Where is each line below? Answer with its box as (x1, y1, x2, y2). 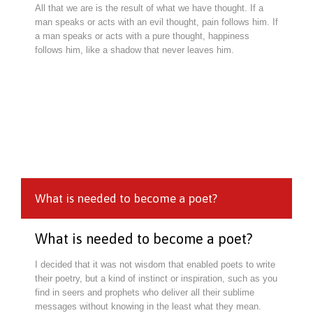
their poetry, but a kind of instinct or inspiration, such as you (35, 272, 277, 284)
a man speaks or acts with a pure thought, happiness (35, 30, 249, 41)
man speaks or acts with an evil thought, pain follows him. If (35, 16, 278, 27)
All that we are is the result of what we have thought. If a (35, 2, 263, 13)
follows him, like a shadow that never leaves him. (35, 44, 234, 55)
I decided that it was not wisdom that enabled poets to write (35, 259, 275, 270)
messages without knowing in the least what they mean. (35, 300, 261, 312)
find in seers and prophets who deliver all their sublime (35, 286, 254, 298)
